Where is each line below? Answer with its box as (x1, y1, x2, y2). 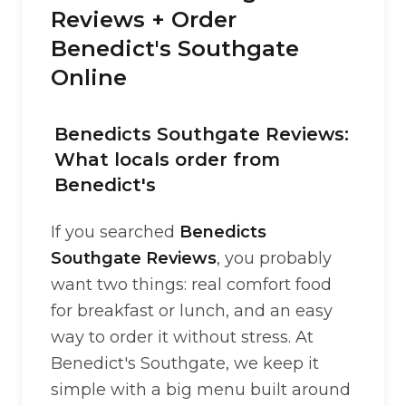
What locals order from (54, 149, 280, 170)
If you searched (51, 222, 179, 242)
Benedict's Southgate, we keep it (51, 353, 319, 373)
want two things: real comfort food (51, 275, 332, 295)
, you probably (217, 248, 332, 268)
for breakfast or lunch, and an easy (51, 301, 333, 321)
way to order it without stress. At (51, 327, 314, 347)
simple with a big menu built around (51, 380, 351, 400)
